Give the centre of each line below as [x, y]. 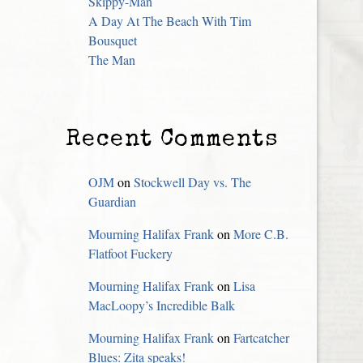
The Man [112, 60]
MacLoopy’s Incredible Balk [162, 305]
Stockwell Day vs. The [192, 182]
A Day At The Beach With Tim [170, 21]
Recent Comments [172, 141]
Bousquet [113, 41]
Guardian [112, 202]
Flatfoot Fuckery [130, 254]
